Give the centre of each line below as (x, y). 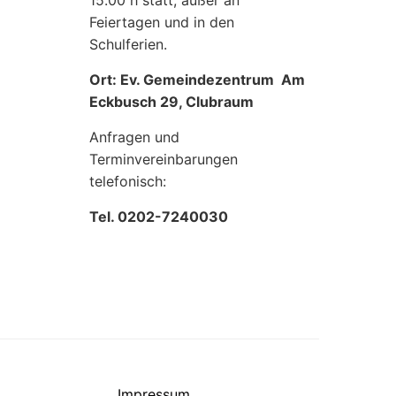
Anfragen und (134, 137)
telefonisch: (128, 181)
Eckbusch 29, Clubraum (171, 102)
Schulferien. (128, 44)
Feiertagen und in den (162, 22)
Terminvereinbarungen (164, 159)
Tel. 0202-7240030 (159, 217)
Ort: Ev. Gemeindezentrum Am (197, 80)
